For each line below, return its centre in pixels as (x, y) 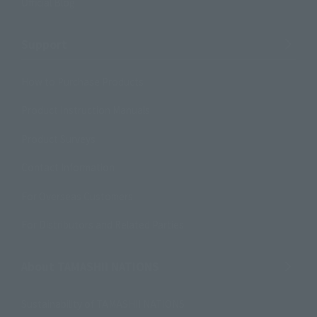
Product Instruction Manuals (85, 110)
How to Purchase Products (82, 81)
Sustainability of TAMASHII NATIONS (103, 304)
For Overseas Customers (77, 196)
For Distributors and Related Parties (102, 225)
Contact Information (68, 167)
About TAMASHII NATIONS (90, 266)
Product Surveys (58, 138)
